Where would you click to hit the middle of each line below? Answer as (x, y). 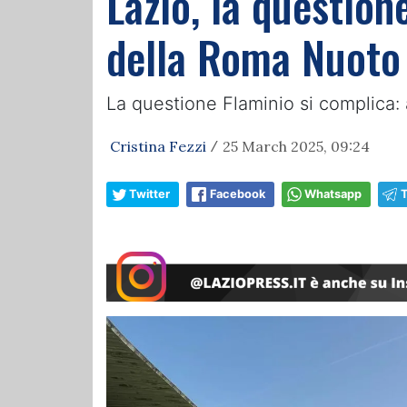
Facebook (238, 194)
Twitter (149, 194)
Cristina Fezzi (158, 146)
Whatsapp (333, 194)
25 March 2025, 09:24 (296, 146)
